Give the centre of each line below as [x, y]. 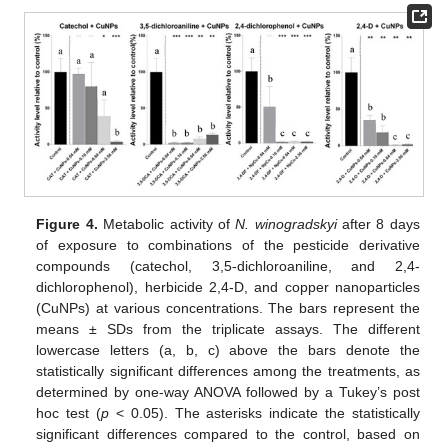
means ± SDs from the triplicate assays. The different [228, 328]
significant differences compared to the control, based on [228, 433]
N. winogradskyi [286, 223]
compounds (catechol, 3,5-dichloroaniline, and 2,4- [228, 265]
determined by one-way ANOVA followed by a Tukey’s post [228, 391]
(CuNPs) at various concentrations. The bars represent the [228, 307]
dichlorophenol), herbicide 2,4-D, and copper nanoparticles [228, 286]
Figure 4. [67, 223]
